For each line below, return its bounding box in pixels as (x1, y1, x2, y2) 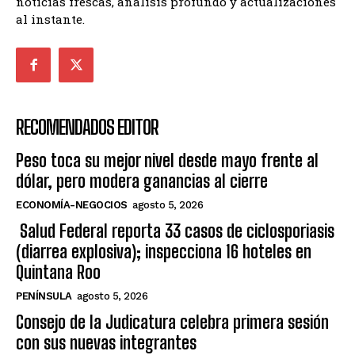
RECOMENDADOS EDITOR (16, 116, 158, 139)
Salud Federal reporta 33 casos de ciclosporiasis (16, 220, 334, 242)
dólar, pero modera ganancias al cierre (16, 170, 268, 193)
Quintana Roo (16, 261, 101, 284)
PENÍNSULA (16, 290, 72, 303)
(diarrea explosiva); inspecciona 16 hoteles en (16, 241, 311, 263)
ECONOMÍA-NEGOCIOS (16, 199, 128, 212)
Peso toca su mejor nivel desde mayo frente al (16, 150, 319, 172)
